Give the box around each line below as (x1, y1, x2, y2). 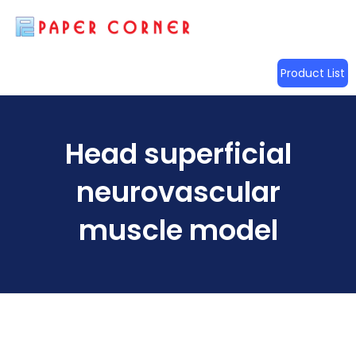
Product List (281, 65, 345, 82)
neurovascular (75, 172, 281, 212)
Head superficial (64, 134, 292, 174)
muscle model (78, 211, 278, 250)
